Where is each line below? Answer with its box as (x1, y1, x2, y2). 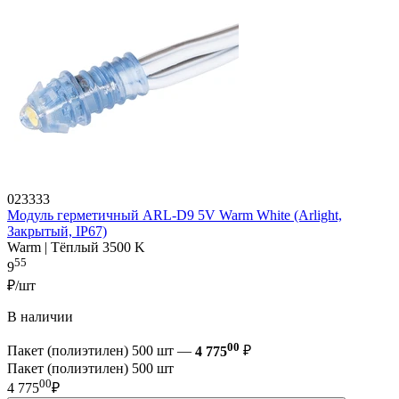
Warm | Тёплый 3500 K (7, 240, 145, 256)
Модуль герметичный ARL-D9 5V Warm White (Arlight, (7, 208, 342, 224)
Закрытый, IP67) (7, 224, 107, 240)
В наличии (7, 309, 73, 325)
